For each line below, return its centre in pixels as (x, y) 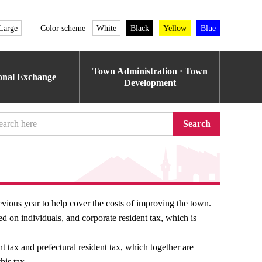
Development (150, 83)
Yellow (175, 28)
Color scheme (63, 28)
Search (196, 124)
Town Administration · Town (150, 71)
